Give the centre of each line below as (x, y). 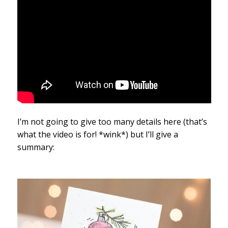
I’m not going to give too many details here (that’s (112, 122)
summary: (37, 147)
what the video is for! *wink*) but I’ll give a (97, 135)
